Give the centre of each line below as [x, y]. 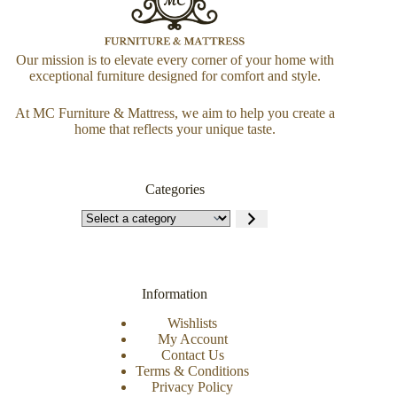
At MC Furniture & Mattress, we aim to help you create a [175, 113]
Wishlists [193, 323]
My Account [192, 339]
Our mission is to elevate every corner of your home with [175, 59]
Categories [175, 189]
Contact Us [192, 355]
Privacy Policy [193, 387]
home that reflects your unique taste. [175, 128]
